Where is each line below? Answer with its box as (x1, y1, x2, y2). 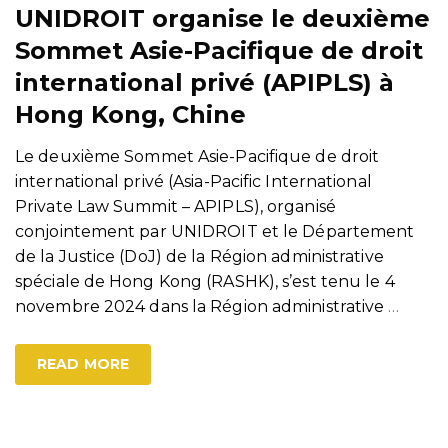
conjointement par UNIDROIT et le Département (15, 222, 415, 242)
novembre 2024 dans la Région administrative (15, 297, 389, 317)
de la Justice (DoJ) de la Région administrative (15, 247, 384, 267)
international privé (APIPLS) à (15, 68, 394, 98)
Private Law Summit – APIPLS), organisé (15, 197, 336, 217)
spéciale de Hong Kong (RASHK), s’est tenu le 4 (15, 272, 395, 292)
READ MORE (37, 355, 129, 374)
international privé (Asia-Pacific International (15, 172, 372, 192)
